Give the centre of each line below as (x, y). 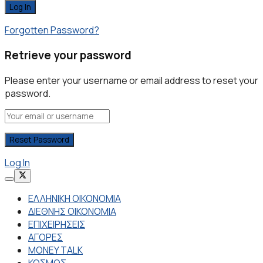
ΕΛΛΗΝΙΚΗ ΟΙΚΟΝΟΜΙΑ (75, 198)
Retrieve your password (68, 55)
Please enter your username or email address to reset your (131, 80)
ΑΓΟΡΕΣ (45, 237)
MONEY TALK (55, 250)
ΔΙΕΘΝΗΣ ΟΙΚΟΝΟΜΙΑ (72, 211)
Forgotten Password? (52, 30)
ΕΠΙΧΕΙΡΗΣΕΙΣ (57, 224)
